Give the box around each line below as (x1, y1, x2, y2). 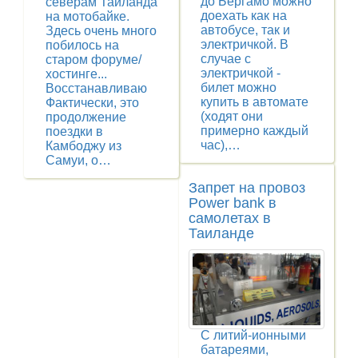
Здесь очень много (46, 24, 157, 38)
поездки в (46, 125, 103, 139)
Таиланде (189, 225, 254, 242)
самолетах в (189, 210, 271, 227)
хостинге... (46, 67, 107, 82)
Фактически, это (46, 96, 139, 110)
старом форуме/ (46, 53, 141, 67)
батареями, (201, 342, 268, 356)
